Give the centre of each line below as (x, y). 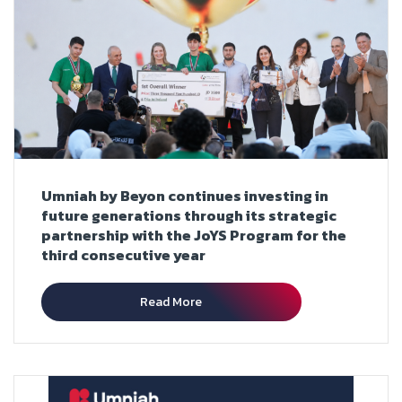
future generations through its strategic (189, 216)
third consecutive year (123, 255)
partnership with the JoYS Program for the (194, 236)
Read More (171, 302)
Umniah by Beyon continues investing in (185, 196)
